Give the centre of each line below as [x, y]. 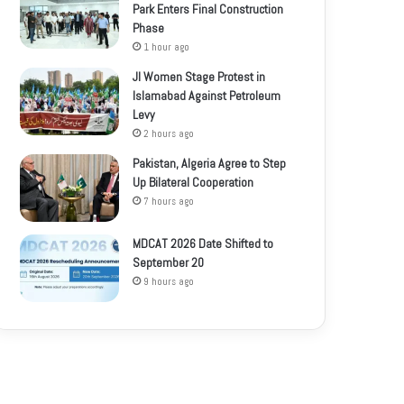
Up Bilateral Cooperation [193, 182]
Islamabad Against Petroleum [207, 95]
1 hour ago [167, 46]
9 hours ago [169, 281]
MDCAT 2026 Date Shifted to [203, 243]
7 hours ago [169, 201]
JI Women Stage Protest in [199, 76]
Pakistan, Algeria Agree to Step [210, 163]
